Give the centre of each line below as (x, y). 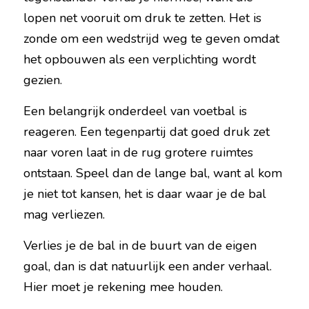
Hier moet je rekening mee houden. (123, 287)
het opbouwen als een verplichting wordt (140, 59)
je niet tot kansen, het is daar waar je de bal (145, 194)
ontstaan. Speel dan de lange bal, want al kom (153, 173)
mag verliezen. (64, 215)
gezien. (43, 80)
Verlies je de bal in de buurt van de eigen (140, 246)
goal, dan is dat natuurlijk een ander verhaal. (148, 266)
